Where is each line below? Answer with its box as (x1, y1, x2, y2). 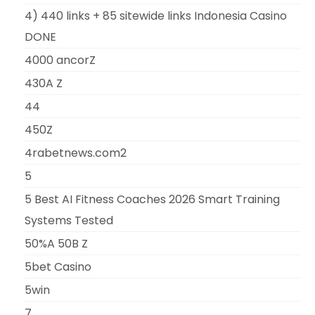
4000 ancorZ (25, 51, 96, 68)
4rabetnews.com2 (25, 144, 127, 161)
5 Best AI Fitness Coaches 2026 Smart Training (25, 191, 280, 207)
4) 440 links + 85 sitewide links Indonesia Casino (25, 7, 287, 24)
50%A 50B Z (25, 235, 88, 252)
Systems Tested (25, 212, 113, 229)
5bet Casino (25, 258, 91, 275)
